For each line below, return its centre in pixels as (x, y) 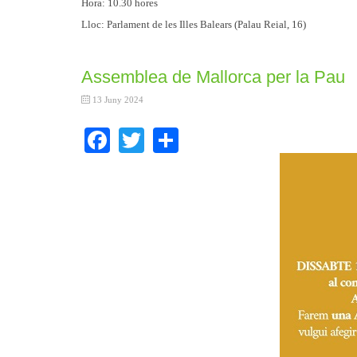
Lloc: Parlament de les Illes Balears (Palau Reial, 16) (194, 25)
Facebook (159, 137)
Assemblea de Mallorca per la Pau (213, 77)
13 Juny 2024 (118, 100)
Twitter (181, 137)
